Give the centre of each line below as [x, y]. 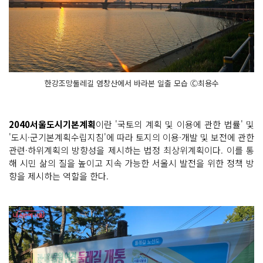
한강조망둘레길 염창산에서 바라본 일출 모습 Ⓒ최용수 [131, 83]
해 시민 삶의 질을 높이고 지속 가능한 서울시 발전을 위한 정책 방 [131, 163]
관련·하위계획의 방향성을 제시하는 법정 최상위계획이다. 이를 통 [131, 150]
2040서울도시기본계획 [52, 124]
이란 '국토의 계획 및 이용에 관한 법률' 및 [175, 124]
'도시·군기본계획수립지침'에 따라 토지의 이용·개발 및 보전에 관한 [131, 137]
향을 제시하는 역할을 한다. [59, 176]
